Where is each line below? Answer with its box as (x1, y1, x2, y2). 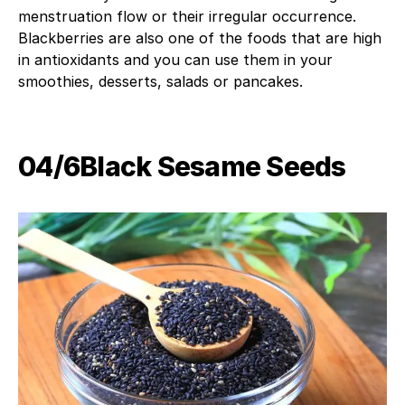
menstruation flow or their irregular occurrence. (18, 6, 356, 25)
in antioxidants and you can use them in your (18, 50, 333, 69)
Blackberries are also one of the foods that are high (18, 28, 381, 47)
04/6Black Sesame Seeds (18, 149, 346, 183)
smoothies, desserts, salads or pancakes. (18, 71, 303, 90)
